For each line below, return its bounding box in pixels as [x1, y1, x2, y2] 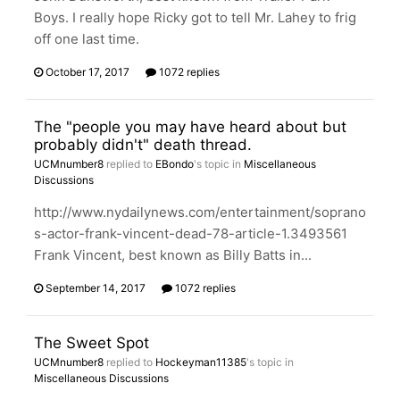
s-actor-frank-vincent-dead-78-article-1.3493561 [34, 225, 347, 242]
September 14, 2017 [46, 281, 146, 295]
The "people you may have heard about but [34, 118, 346, 136]
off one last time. [34, 30, 139, 47]
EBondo [155, 157, 194, 171]
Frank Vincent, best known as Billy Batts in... [34, 246, 312, 263]
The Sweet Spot [34, 334, 149, 352]
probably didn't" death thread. [34, 136, 252, 154]
